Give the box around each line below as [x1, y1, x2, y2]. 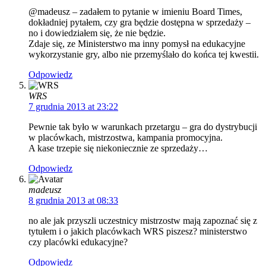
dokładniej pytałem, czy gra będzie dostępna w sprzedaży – [28, 17, 251, 28]
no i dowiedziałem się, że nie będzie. [28, 28, 166, 39]
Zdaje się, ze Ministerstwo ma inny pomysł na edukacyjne [28, 39, 245, 49]
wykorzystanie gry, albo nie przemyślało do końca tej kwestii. [28, 49, 259, 60]
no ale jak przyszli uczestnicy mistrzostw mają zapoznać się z [28, 216, 257, 226]
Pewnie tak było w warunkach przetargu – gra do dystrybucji [28, 122, 257, 132]
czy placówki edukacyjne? [28, 237, 128, 248]
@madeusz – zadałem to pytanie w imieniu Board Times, [28, 7, 242, 17]
